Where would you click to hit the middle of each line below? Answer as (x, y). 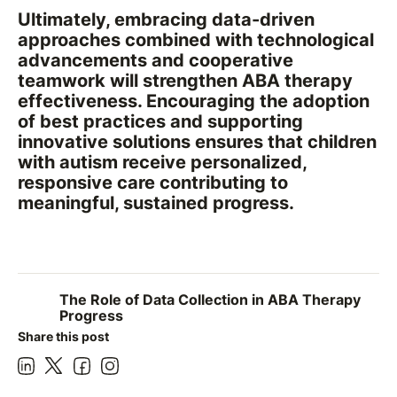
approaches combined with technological (195, 39)
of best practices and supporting (160, 121)
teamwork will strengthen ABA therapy (185, 80)
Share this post (63, 336)
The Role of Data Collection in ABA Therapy (210, 300)
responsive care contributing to (152, 182)
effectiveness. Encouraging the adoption (193, 101)
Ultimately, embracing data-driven (166, 19)
